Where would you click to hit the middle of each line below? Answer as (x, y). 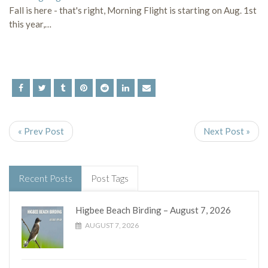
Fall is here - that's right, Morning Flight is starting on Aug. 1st (133, 10)
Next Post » (227, 131)
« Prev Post (41, 131)
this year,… (30, 24)
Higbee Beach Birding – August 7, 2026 (153, 210)
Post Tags (110, 179)
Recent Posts (45, 179)
